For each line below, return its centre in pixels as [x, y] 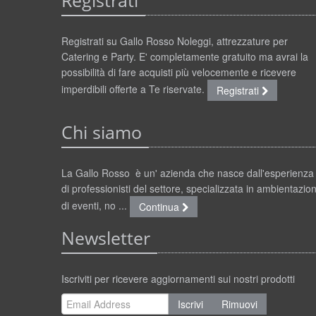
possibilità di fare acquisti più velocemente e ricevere [179, 72]
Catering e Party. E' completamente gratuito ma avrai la [185, 56]
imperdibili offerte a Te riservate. [134, 89]
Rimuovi [239, 304]
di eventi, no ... [96, 205]
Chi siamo [102, 132]
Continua [160, 206]
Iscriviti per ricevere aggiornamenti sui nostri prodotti [178, 278]
